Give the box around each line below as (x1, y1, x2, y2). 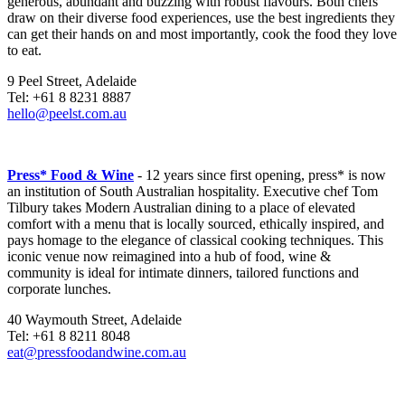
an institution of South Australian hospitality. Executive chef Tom (7, 184, 378, 200)
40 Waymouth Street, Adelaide (7, 312, 182, 328)
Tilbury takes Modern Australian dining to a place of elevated (7, 200, 355, 216)
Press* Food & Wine (7, 167, 134, 184)
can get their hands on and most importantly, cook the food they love (7, 26, 397, 42)
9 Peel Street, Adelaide (7, 73, 137, 89)
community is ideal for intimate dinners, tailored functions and (7, 265, 359, 281)
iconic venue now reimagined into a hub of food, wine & (7, 249, 331, 265)
